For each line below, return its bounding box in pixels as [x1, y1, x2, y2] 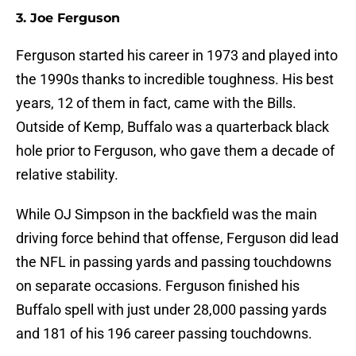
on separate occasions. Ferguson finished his [16, 277, 300, 295]
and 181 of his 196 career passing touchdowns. [16, 325, 312, 342]
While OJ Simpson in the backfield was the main [16, 206, 317, 223]
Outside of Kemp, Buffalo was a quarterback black [16, 118, 329, 136]
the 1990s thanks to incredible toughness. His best [16, 71, 334, 88]
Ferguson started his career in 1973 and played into [16, 47, 338, 64]
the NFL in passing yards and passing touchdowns [16, 253, 331, 271]
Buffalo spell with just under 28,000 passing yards [16, 301, 327, 319]
